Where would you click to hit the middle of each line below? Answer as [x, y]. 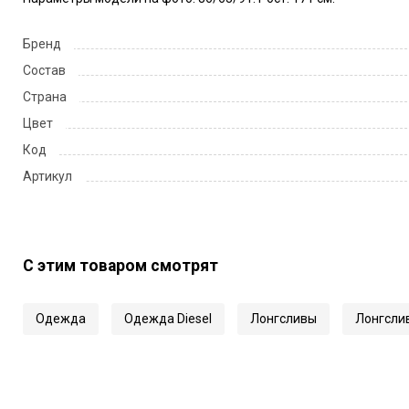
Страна [44, 96]
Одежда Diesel [168, 318]
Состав [44, 70]
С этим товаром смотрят [120, 265]
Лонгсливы [283, 318]
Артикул [47, 176]
